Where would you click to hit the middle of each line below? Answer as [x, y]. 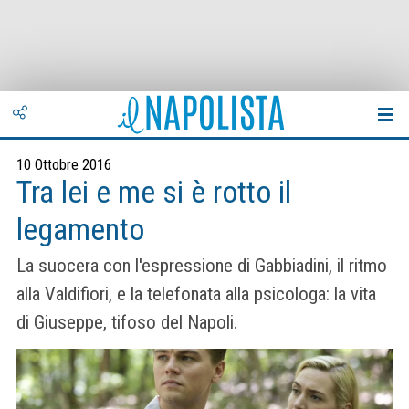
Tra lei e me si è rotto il [154, 192]
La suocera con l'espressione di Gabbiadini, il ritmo [202, 266]
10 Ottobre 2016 [64, 165]
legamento [80, 230]
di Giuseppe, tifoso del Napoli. [127, 323]
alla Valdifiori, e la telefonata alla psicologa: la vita [196, 294]
